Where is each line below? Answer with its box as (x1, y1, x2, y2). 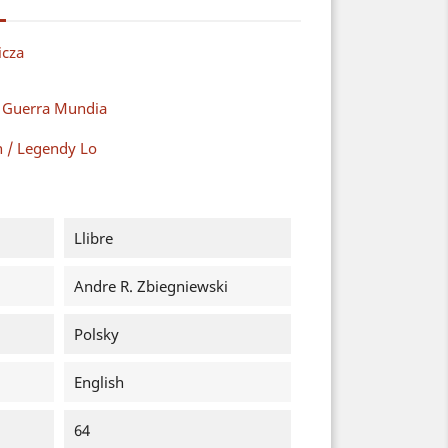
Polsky (73, 324, 119, 344)
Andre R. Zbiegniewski (73, 276, 228, 296)
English (73, 372, 124, 392)
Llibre (73, 228, 113, 248)
